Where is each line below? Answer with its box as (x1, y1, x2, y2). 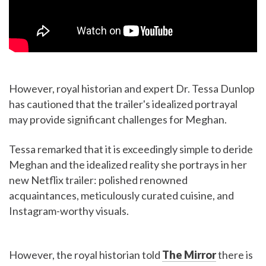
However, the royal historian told (9, 248, 162, 262)
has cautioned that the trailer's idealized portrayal (9, 97, 237, 111)
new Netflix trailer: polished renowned (9, 173, 188, 187)
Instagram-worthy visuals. (9, 204, 129, 218)
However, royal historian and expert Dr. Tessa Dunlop (9, 82, 255, 96)
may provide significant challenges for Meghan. (9, 113, 227, 126)
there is (216, 248, 253, 262)
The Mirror (162, 248, 216, 262)
